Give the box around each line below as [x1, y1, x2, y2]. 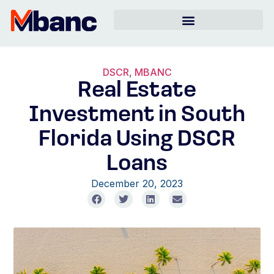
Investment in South [29, 105, 245, 127]
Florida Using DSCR [39, 129, 235, 151]
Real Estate [78, 80, 196, 102]
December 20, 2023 [91, 177, 183, 190]
